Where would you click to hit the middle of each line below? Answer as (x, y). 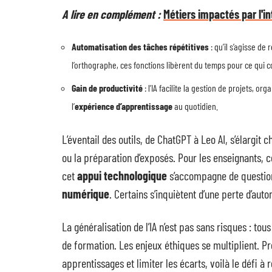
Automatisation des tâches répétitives (140, 46)
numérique (86, 194)
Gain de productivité (107, 88)
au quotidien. (195, 106)
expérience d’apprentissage (124, 106)
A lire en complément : (111, 14)
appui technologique (122, 175)
